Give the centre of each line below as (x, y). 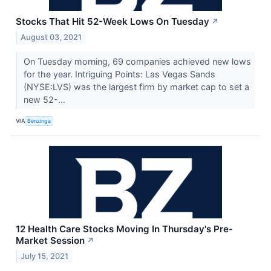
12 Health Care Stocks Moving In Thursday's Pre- (124, 229)
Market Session (50, 240)
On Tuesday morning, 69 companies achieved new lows (137, 61)
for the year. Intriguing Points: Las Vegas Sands (119, 74)
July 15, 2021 (45, 256)
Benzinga (39, 121)
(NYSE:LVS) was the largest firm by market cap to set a (136, 87)
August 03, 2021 (51, 37)
